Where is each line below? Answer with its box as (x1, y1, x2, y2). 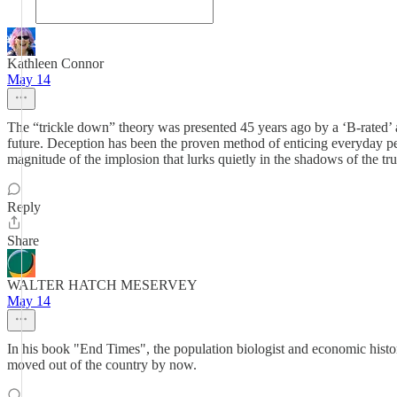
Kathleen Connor (7, 56, 104, 71)
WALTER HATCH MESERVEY (7, 277, 198, 292)
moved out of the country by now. (7, 357, 197, 372)
